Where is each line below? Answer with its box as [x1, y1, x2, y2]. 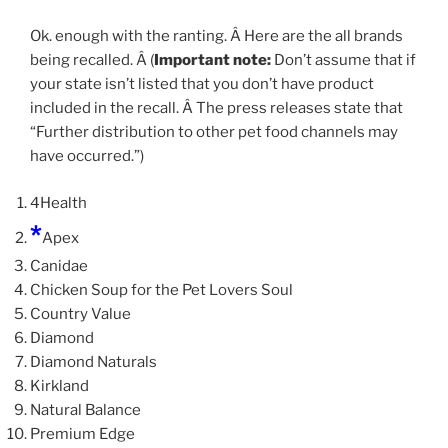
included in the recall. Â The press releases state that [30, 99, 403, 118]
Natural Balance [30, 400, 141, 419]
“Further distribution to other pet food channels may [30, 123, 398, 142]
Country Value [30, 304, 131, 323]
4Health [30, 193, 87, 212]
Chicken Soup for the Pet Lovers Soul [30, 280, 293, 299]
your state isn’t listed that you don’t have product [30, 75, 374, 94]
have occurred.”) [30, 147, 144, 166]
